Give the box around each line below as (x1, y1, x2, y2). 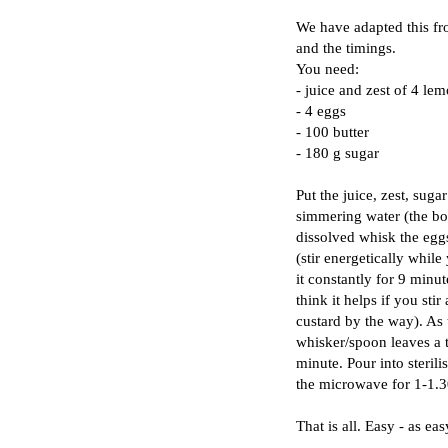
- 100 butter (296, 122, 369, 140)
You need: (296, 59, 359, 77)
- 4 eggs (296, 101, 346, 119)
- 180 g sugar (296, 143, 379, 161)
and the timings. (296, 38, 396, 56)
